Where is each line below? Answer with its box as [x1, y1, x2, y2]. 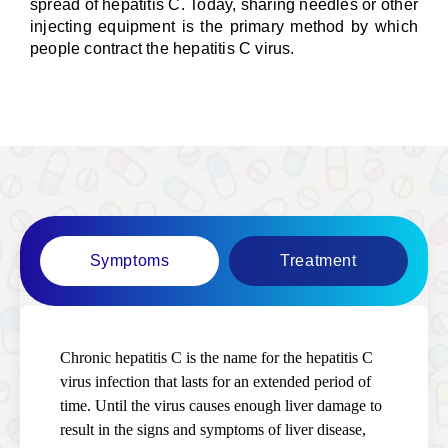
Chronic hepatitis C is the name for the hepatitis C [60, 348, 373, 366]
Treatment [280, 251, 357, 269]
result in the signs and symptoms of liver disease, [60, 420, 366, 438]
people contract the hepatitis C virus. [30, 40, 295, 58]
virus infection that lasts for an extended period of [60, 372, 371, 390]
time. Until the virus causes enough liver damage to [60, 396, 382, 414]
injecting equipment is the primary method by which [30, 18, 418, 36]
